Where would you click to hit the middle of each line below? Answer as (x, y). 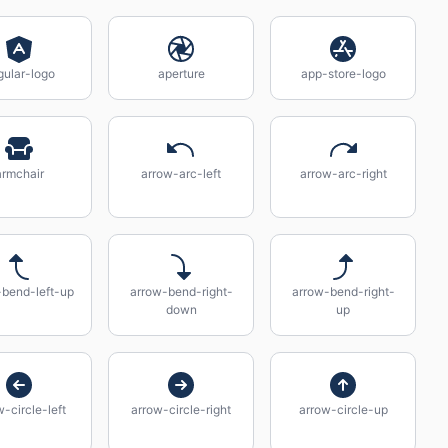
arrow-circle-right (181, 409)
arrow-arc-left (181, 173)
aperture (181, 73)
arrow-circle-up (343, 409)
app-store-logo (343, 73)
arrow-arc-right (343, 173)
